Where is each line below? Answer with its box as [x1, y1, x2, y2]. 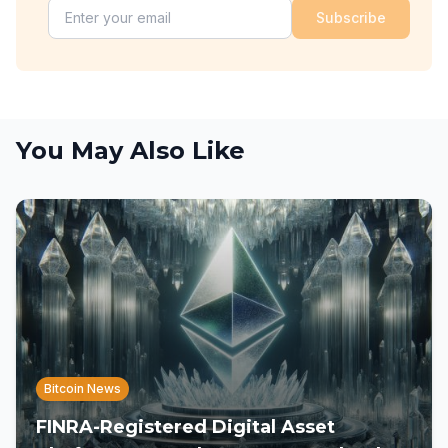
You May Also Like [16, 136, 245, 165]
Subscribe [316, 9, 386, 26]
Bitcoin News [44, 381, 121, 396]
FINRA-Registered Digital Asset [36, 416, 335, 438]
